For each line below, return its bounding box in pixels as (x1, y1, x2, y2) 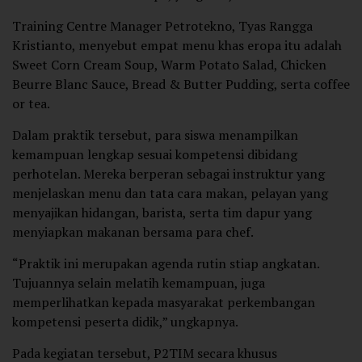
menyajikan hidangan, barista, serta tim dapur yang (12, 204, 312, 222)
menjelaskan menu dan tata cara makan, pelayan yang (12, 184, 328, 203)
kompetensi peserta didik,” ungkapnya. (12, 313, 238, 331)
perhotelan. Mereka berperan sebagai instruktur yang (12, 165, 325, 183)
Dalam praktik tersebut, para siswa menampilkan (12, 126, 298, 145)
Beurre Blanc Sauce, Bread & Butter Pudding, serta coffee (12, 75, 350, 94)
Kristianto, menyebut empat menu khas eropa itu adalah (12, 36, 342, 55)
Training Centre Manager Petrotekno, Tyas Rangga (12, 17, 313, 36)
